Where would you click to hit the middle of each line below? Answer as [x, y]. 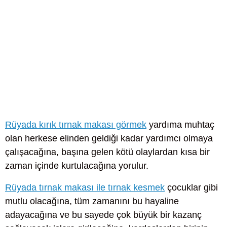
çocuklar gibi [191, 188]
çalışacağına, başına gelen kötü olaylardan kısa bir [107, 152]
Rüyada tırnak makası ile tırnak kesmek [85, 188]
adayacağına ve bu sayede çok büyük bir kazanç [103, 215]
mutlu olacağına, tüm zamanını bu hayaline [92, 201]
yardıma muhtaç [180, 125]
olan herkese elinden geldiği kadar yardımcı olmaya [109, 139]
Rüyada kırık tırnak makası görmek [76, 125]
